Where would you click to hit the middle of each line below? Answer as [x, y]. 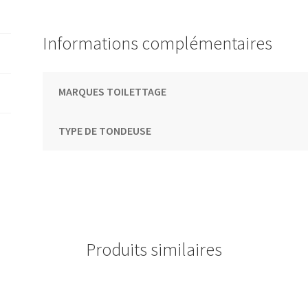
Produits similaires [154, 249]
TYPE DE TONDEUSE [104, 130]
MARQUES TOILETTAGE [112, 91]
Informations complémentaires [158, 43]
